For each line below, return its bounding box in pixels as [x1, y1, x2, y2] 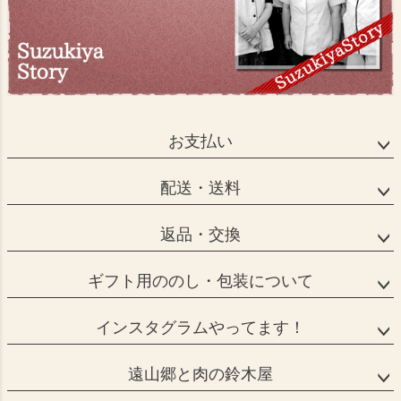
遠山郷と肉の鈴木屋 [128, 365, 273, 384]
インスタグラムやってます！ [96, 319, 305, 337]
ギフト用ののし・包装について [88, 272, 313, 291]
